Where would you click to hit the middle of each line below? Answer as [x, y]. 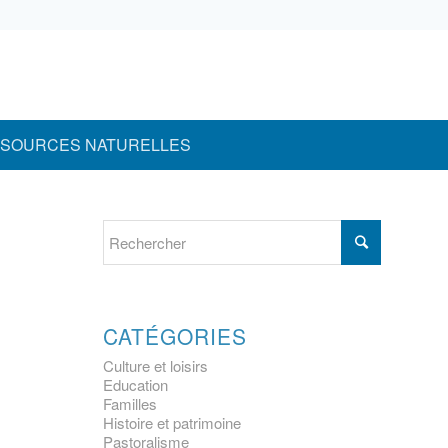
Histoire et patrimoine [172, 422]
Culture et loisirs [156, 365]
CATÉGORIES [175, 336]
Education [136, 384]
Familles [130, 403]
